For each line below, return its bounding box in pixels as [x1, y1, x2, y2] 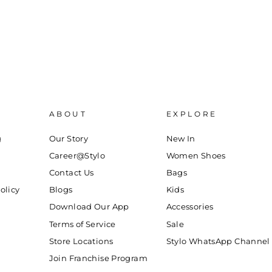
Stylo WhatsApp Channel [166, 236, 270, 246]
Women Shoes [166, 151, 226, 160]
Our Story [49, 134, 89, 143]
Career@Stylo [49, 151, 106, 160]
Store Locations [49, 236, 114, 246]
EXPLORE [166, 109, 217, 118]
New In [166, 134, 195, 143]
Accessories [166, 202, 214, 212]
